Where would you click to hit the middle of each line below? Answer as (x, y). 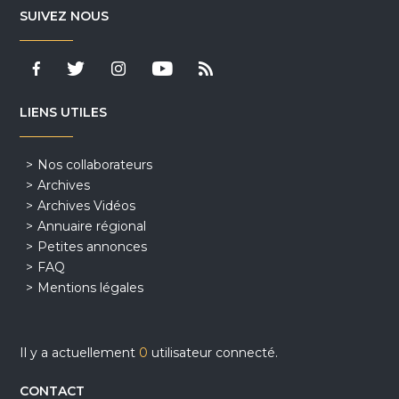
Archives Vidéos (87, 206)
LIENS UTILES (64, 113)
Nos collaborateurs (95, 165)
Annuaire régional (92, 227)
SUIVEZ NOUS (65, 16)
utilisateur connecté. (213, 353)
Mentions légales (91, 288)
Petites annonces (93, 247)
